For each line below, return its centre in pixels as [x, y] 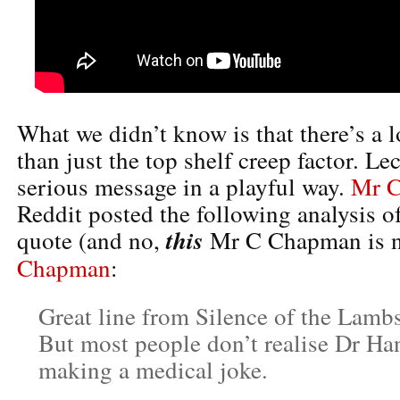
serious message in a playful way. [184, 186]
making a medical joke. [153, 369]
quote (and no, [92, 240]
